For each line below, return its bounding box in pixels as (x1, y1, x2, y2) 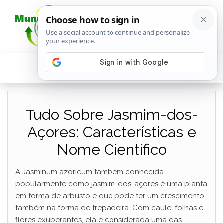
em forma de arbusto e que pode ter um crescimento (15, 191, 204, 200)
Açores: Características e (27, 123, 196, 141)
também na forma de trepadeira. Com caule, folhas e (15, 203, 203, 212)
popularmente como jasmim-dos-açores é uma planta (15, 179, 207, 188)
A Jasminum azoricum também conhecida (15, 167, 164, 176)
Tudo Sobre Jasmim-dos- (25, 106, 198, 123)
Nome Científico (56, 141, 167, 158)
